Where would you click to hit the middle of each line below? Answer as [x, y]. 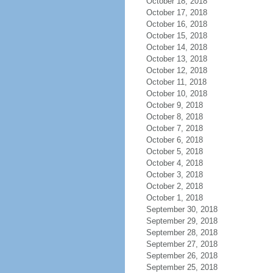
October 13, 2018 [176, 59]
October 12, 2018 [176, 70]
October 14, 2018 [176, 47]
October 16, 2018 [176, 24]
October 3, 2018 [174, 175]
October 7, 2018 [174, 128]
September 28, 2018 [182, 232]
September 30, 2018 [182, 209]
